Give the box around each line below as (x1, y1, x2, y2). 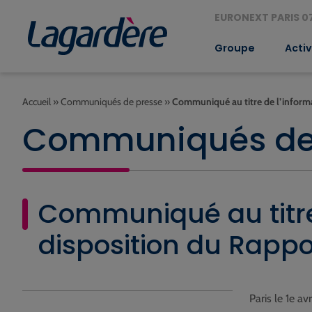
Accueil (22, 95, 51, 108)
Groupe (214, 40, 255, 55)
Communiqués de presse (61, 95, 162, 108)
